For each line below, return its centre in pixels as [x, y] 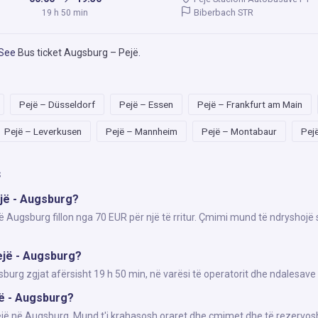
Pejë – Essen [146, 104]
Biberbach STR [223, 12]
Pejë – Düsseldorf [57, 104]
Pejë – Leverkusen [43, 131]
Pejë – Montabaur [239, 131]
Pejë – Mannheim [142, 131]
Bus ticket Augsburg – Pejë [78, 53]
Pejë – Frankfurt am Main [250, 104]
